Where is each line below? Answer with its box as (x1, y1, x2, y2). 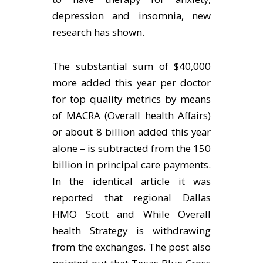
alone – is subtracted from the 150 (52, 141, 211, 155)
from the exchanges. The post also (52, 240, 211, 254)
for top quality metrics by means (52, 92, 211, 106)
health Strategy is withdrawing (52, 223, 211, 237)
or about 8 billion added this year (52, 124, 211, 139)
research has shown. (52, 25, 144, 39)
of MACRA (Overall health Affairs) (52, 108, 211, 122)
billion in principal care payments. (52, 157, 211, 171)
